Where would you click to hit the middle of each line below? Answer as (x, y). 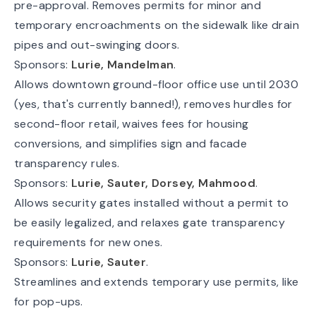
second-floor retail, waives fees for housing (132, 123)
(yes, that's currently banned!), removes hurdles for (153, 104)
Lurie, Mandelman (123, 64)
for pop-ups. (49, 301)
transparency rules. (67, 163)
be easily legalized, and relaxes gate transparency (150, 222)
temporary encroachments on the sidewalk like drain (157, 25)
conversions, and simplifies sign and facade (131, 143)
